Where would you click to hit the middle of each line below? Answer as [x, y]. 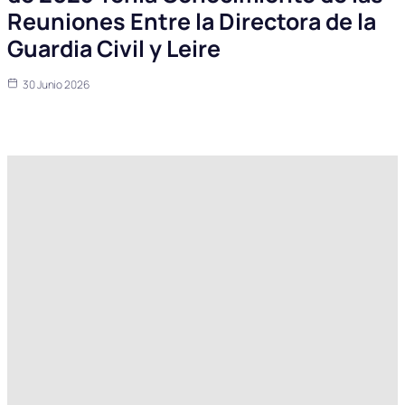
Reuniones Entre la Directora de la [192, 22]
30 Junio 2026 [56, 85]
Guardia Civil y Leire [114, 49]
